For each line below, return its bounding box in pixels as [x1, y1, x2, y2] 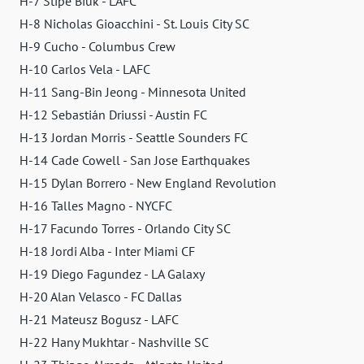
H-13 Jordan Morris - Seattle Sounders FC [19, 128, 248, 145]
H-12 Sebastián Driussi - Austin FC [19, 106, 207, 123]
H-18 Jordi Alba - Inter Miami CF [19, 242, 195, 259]
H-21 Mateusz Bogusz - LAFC [19, 310, 179, 327]
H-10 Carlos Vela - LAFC [19, 60, 150, 77]
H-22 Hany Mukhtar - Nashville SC [19, 333, 209, 350]
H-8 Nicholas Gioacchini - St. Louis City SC [19, 15, 249, 32]
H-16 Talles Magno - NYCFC [19, 197, 172, 214]
